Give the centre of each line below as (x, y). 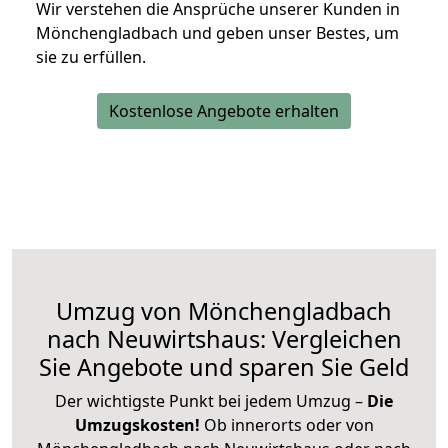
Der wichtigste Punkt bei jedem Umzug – (211, 400)
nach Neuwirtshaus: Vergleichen (224, 338)
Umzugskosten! (137, 424)
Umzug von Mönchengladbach (224, 310)
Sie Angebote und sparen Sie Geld (224, 366)
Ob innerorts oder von (288, 424)
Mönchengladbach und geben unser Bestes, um (217, 32)
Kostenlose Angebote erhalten (224, 110)
